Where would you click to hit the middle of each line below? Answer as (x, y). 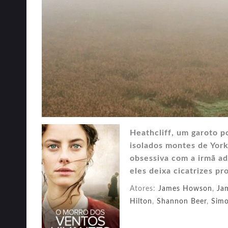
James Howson (185, 189)
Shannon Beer (182, 201)
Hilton (141, 201)
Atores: (144, 189)
